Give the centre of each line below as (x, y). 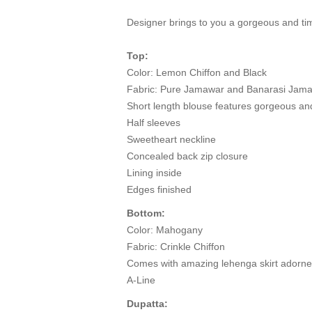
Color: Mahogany (165, 230)
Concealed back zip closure (187, 156)
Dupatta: (147, 304)
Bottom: (146, 213)
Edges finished (159, 190)
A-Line (141, 280)
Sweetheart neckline (171, 140)
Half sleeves (154, 123)
